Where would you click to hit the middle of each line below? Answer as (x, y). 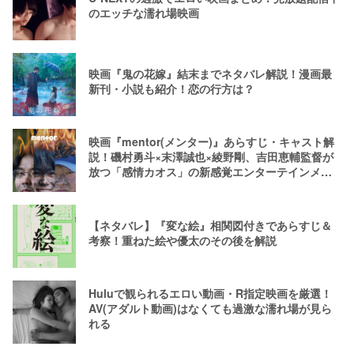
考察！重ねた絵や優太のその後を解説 (183, 240)
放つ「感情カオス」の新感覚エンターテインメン (210, 172)
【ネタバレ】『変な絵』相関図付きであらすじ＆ (210, 225)
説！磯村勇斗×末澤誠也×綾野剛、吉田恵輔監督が (211, 157)
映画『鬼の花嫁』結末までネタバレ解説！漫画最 (210, 73)
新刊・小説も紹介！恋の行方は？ (171, 88)
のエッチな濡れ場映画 (144, 12)
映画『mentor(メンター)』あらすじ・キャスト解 (211, 142)
